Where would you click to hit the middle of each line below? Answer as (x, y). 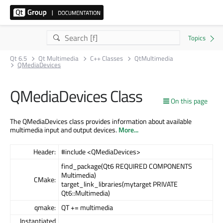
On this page (189, 101)
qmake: (45, 207)
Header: (45, 151)
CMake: (45, 179)
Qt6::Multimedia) (86, 193)
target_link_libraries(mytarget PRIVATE (119, 184)
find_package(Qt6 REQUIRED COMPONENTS (127, 166)
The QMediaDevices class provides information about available (101, 121)
